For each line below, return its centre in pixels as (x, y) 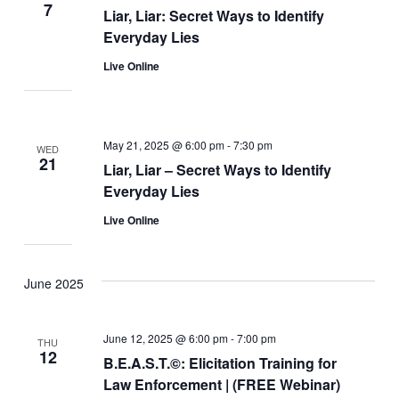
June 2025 (53, 284)
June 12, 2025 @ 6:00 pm (165, 338)
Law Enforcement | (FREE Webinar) (221, 384)
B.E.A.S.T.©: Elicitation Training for (220, 362)
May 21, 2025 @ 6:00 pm (163, 144)
